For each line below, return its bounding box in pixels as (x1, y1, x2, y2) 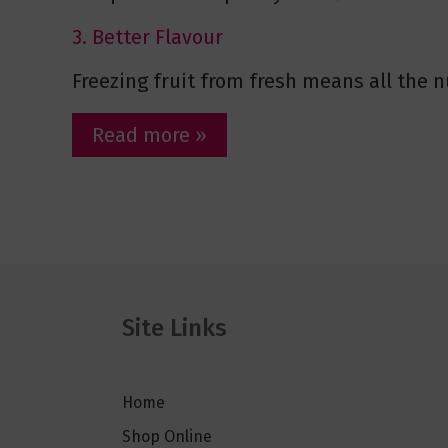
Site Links (122, 314, 227, 343)
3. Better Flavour (72, 25, 223, 50)
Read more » (92, 123, 207, 148)
